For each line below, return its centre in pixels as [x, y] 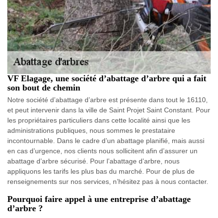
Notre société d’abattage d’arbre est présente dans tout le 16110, [108, 100]
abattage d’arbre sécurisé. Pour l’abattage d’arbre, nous [93, 161]
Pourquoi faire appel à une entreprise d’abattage [99, 199]
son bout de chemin [44, 88]
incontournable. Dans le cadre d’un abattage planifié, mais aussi [106, 141]
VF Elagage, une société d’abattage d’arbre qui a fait [107, 79]
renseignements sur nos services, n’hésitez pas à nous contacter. [108, 182]
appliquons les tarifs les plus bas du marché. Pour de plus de [101, 172]
